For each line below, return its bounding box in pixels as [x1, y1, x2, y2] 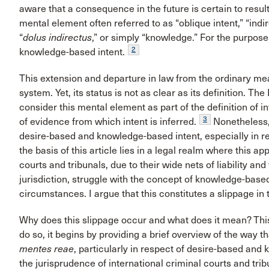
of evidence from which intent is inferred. [19, 116, 196, 128]
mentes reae [19, 243, 74, 255]
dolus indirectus [23, 32, 92, 44]
